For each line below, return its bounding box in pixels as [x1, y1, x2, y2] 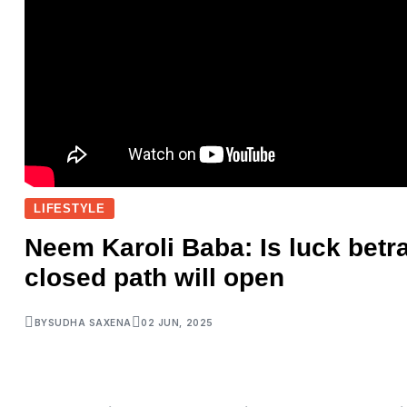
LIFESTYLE [34, 202, 106, 216]
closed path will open [25, 263, 284, 293]
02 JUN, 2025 [141, 316, 213, 328]
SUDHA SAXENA [47, 316, 132, 328]
